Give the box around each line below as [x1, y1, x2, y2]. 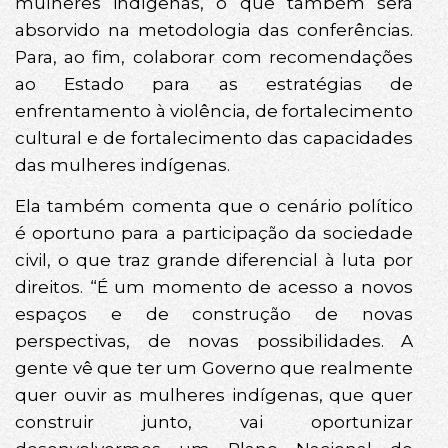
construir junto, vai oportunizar [15, 412, 413, 433]
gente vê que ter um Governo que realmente [15, 358, 413, 379]
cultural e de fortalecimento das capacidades [15, 127, 413, 148]
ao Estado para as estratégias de [15, 73, 413, 94]
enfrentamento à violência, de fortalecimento [15, 100, 413, 121]
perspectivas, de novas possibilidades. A [15, 331, 413, 352]
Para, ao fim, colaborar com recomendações [15, 46, 413, 67]
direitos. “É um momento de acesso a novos [15, 277, 413, 298]
